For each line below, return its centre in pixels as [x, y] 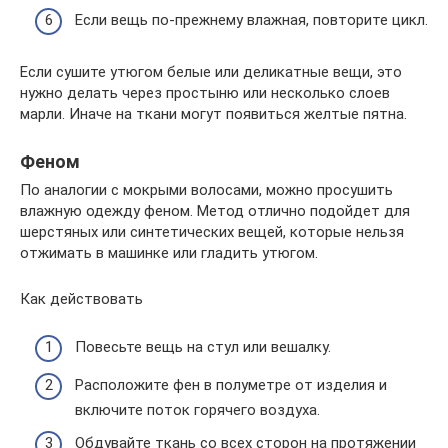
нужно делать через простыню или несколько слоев [205, 92]
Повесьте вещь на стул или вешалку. [203, 347]
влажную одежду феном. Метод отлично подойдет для [215, 210]
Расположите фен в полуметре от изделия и [231, 384]
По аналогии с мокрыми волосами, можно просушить [206, 189]
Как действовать [81, 298]
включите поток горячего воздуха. [197, 409]
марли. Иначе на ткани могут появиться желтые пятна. [213, 113]
